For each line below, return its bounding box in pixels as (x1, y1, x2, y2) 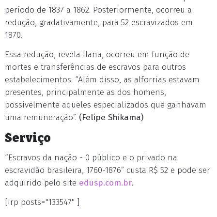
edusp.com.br (77, 177, 132, 188)
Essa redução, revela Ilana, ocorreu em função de (5, 49, 189, 60)
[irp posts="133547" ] (5, 197, 79, 207)
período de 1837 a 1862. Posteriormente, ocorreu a (5, 4, 192, 15)
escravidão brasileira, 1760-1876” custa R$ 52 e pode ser (5, 165, 210, 175)
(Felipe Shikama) (79, 112, 143, 123)
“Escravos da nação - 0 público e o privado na (5, 152, 177, 163)
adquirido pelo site (5, 177, 77, 188)
